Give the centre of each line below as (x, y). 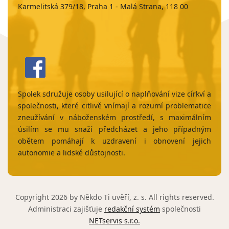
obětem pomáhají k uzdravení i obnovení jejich (114, 141)
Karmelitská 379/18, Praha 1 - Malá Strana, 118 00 (103, 6)
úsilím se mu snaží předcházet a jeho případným (114, 129)
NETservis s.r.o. (114, 221)
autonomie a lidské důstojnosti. (72, 153)
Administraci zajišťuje (66, 209)
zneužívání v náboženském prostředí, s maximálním (114, 117)
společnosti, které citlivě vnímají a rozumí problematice (114, 106)
